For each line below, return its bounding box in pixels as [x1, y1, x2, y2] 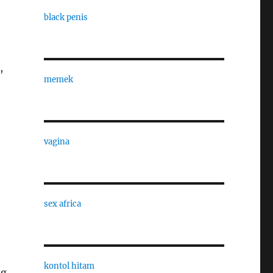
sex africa [43, 199, 81, 209]
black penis [43, 12, 88, 23]
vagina [43, 136, 69, 147]
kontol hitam [43, 261, 94, 271]
